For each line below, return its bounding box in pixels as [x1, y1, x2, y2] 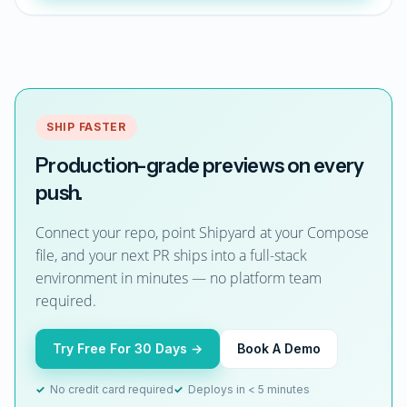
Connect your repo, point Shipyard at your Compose [35, 223, 369, 243]
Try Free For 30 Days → [53, 341, 203, 356]
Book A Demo [237, 341, 321, 356]
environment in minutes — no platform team [35, 268, 322, 288]
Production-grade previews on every [35, 154, 364, 178]
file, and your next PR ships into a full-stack [35, 245, 307, 265]
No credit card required [50, 382, 174, 396]
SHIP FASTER [46, 120, 126, 134]
